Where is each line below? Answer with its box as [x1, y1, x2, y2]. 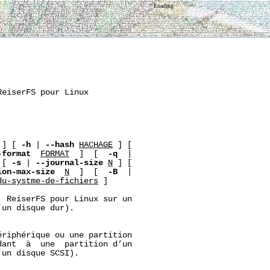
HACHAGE [79, 140, 113, 149]
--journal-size [36, 158, 104, 168]
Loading [154, 2, 174, 9]
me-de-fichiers [31, 176, 99, 186]
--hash [45, 140, 75, 149]
